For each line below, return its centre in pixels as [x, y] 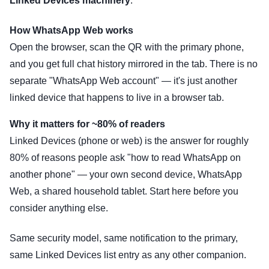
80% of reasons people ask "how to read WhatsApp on [125, 158]
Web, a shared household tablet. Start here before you [124, 192]
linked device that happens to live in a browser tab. [117, 98]
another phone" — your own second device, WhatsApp [126, 175]
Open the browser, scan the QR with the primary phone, [127, 47]
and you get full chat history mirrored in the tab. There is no [134, 64]
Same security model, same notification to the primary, [124, 238]
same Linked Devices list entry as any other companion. [128, 255]
